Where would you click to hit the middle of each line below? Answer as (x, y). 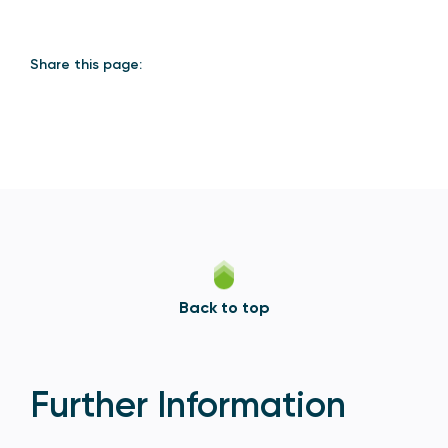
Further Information (188, 404)
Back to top (224, 307)
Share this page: (86, 65)
